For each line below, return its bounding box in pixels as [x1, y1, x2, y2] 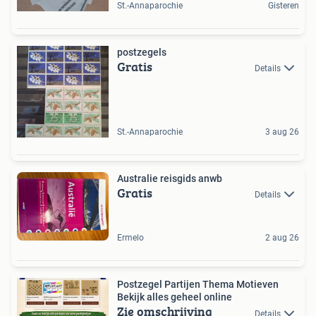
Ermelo [117, 233, 144, 243]
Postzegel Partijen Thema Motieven [117, 279, 279, 291]
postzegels [117, 46, 166, 58]
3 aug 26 [265, 126, 299, 137]
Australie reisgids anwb [117, 172, 222, 184]
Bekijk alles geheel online [117, 291, 232, 303]
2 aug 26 [265, 233, 299, 243]
